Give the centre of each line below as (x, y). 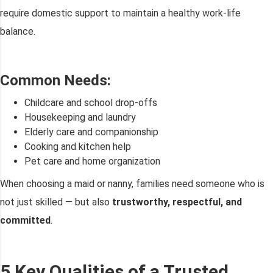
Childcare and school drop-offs (91, 103)
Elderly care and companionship (91, 132)
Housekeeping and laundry (80, 118)
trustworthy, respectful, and (177, 202)
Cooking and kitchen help (78, 147)
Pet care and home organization (92, 161)
